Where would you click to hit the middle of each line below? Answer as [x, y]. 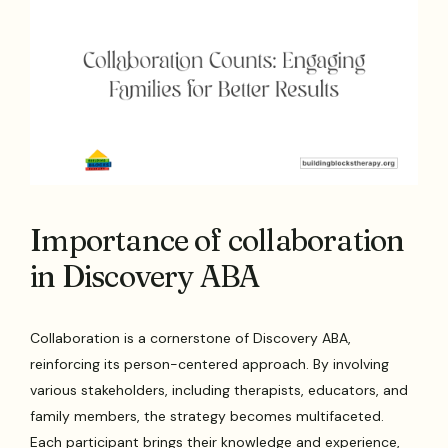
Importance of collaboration [217, 240]
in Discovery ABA [145, 276]
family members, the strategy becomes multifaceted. [207, 415]
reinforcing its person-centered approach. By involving [210, 363]
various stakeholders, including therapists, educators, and [219, 389]
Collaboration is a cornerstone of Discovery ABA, [191, 337]
